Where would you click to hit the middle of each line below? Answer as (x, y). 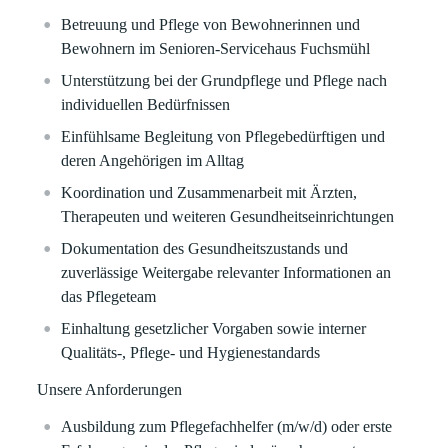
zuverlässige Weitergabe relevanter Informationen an (226, 272)
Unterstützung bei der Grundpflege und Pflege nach (224, 80)
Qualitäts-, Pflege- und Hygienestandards (191, 352)
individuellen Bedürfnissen (146, 104)
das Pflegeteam (109, 296)
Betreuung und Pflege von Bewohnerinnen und (211, 24)
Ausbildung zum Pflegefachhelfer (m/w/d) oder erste (227, 426)
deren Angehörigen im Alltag (153, 160)
